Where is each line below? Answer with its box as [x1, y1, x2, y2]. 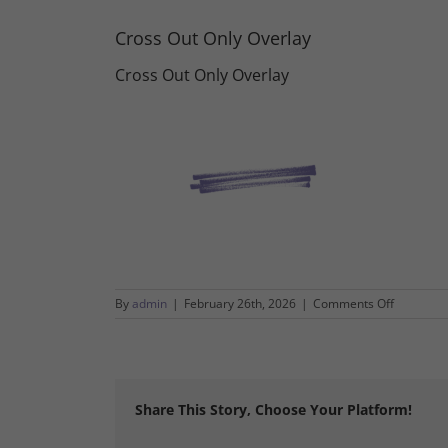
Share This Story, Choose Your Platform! [134, 399, 412, 419]
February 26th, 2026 [183, 294, 296, 312]
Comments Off [312, 294, 394, 312]
